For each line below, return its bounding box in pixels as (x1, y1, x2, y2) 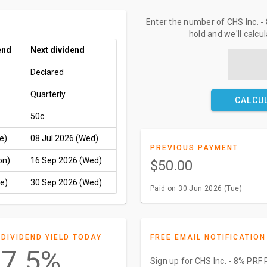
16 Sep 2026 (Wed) (30, 156, 102, 165)
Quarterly (30, 89, 66, 99)
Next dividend (30, 45, 85, 55)
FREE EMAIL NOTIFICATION (150, 233, 266, 241)
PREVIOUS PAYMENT (150, 144, 238, 152)
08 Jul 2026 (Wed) (30, 133, 98, 143)
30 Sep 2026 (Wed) (30, 178, 102, 187)
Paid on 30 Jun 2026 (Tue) (150, 184, 242, 193)
